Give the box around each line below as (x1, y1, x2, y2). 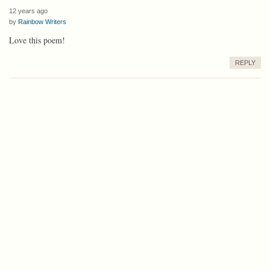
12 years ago (9, 7, 48, 14)
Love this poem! (9, 34, 65, 46)
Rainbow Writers (18, 17, 66, 25)
